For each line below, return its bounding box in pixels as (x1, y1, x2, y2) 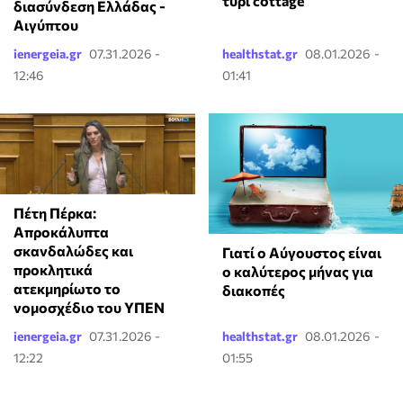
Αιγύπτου (13, 16, 78, 34)
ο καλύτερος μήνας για (221, 263, 373, 281)
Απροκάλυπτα (13, 222, 109, 240)
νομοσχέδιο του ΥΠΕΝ (13, 298, 165, 316)
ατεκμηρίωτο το (13, 279, 121, 297)
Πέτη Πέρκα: (13, 203, 96, 221)
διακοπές (221, 282, 285, 300)
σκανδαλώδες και (13, 241, 133, 259)
